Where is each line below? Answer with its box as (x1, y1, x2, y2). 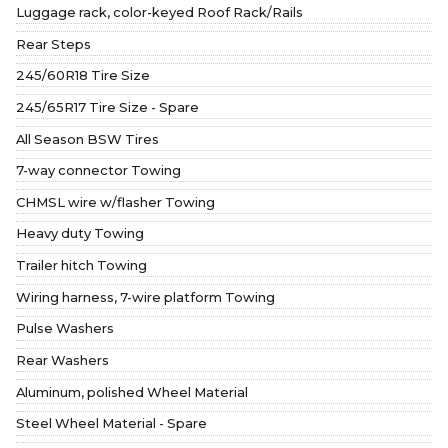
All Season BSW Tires (16, 130, 159, 147)
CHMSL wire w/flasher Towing (16, 193, 215, 210)
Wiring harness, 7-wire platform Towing (16, 288, 275, 305)
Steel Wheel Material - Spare (16, 415, 207, 432)
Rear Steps (16, 35, 91, 52)
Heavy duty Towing (16, 225, 144, 242)
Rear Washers (16, 352, 109, 369)
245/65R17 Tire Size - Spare (16, 98, 199, 115)
